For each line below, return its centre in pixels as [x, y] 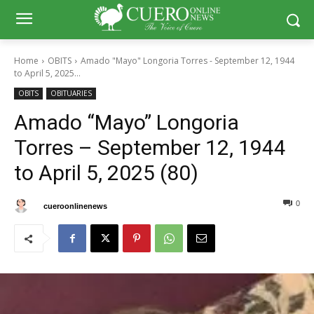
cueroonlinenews [75, 206]
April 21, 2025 [139, 206]
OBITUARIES [71, 93]
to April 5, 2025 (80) [106, 173]
